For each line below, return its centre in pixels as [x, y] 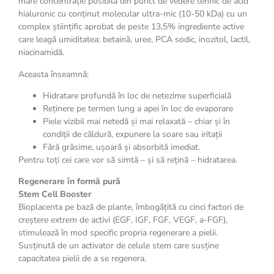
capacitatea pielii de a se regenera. [82, 259]
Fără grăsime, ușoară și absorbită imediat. [121, 147]
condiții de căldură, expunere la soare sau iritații [132, 134]
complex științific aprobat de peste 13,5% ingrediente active [131, 27]
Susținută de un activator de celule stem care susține [119, 246]
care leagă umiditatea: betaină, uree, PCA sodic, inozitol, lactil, [134, 40]
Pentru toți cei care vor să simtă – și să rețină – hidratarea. [128, 160]
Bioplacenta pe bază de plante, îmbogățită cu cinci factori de [131, 207]
